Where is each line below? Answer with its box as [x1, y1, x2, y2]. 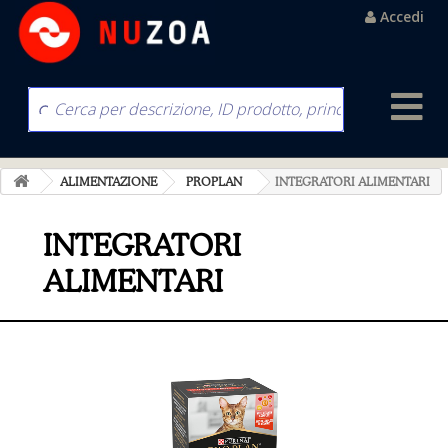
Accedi [380, 7, 424, 26]
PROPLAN [186, 173, 242, 189]
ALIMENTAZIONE [60, 173, 157, 189]
